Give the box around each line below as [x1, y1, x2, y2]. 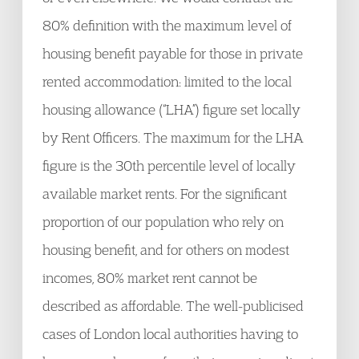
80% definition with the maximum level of [42, 17, 292, 34]
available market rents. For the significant [42, 185, 287, 202]
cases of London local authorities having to [42, 325, 298, 342]
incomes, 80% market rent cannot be [42, 269, 257, 286]
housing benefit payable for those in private [42, 45, 303, 62]
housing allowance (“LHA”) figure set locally [42, 101, 301, 118]
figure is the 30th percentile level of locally [42, 157, 296, 174]
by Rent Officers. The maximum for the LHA [42, 129, 304, 146]
